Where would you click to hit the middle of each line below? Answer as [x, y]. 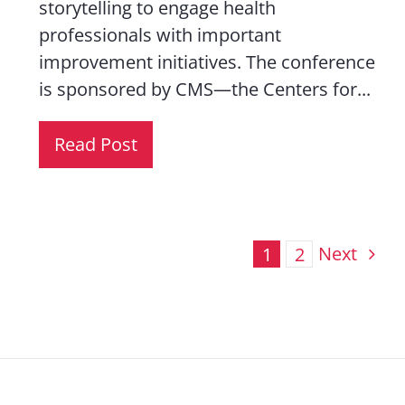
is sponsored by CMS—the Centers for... [205, 89]
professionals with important [160, 35]
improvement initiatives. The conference [207, 62]
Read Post [96, 144]
